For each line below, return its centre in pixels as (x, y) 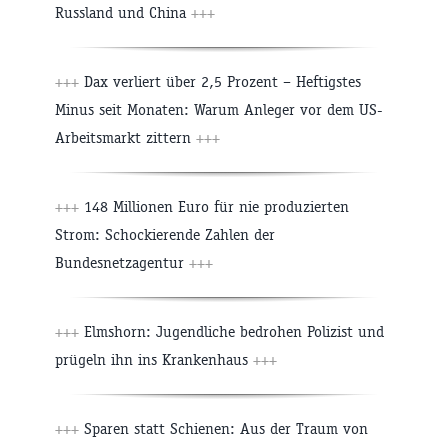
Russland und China (123, 13)
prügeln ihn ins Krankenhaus (154, 360)
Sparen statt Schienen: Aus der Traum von (223, 429)
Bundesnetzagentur (122, 263)
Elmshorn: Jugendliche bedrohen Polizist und (231, 332)
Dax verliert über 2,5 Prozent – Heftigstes (220, 82)
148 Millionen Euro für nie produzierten (214, 207)
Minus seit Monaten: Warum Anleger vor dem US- (219, 110)
